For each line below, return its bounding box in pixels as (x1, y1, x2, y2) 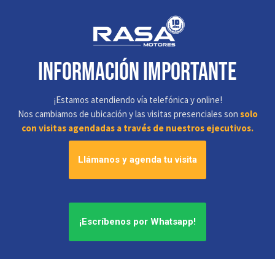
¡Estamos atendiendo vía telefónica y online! (53, 93, 222, 106)
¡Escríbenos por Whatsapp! (79, 215, 196, 227)
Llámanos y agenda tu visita (78, 153, 197, 165)
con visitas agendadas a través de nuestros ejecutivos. (21, 122, 254, 134)
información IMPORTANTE (38, 57, 237, 87)
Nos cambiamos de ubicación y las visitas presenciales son (17, 107, 240, 120)
